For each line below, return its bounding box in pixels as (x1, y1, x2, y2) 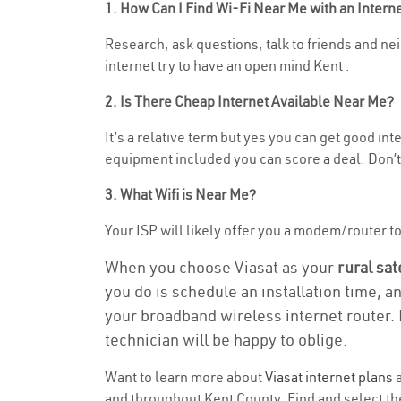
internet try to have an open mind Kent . (105, 56, 350, 74)
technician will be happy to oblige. (105, 329, 347, 350)
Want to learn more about (105, 368, 265, 386)
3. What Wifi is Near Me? (105, 185, 256, 203)
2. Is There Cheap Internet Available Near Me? (105, 92, 394, 110)
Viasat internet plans (265, 368, 393, 386)
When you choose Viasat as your (105, 257, 337, 277)
